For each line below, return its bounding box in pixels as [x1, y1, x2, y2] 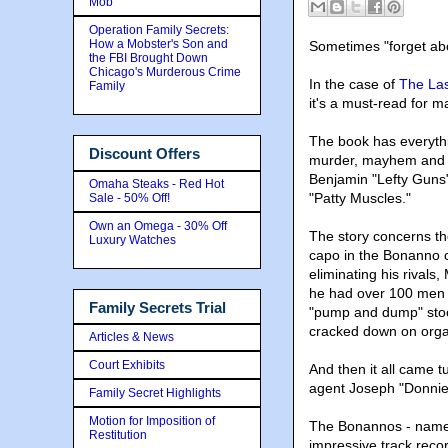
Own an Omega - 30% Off [89, 218, 227, 233]
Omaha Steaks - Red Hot [89, 176, 224, 191]
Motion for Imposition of [89, 414, 215, 428]
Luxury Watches [89, 232, 176, 247]
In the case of [309, 76, 399, 92]
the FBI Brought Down [89, 51, 208, 65]
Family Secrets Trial [89, 298, 226, 316]
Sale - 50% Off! [89, 190, 170, 205]
